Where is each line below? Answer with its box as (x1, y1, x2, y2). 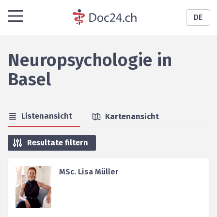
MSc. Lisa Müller (59, 167, 118, 176)
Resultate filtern (27, 138, 88, 147)
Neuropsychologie (8, 49, 153, 71)
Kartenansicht (105, 112, 159, 121)
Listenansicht (21, 111, 72, 121)
